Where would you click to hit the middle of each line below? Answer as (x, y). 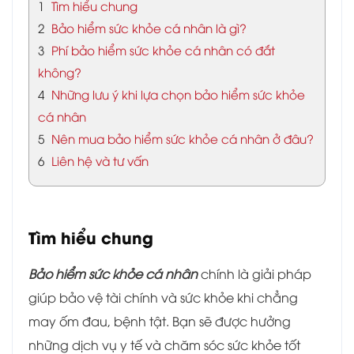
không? (60, 72)
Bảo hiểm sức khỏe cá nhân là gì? (147, 27)
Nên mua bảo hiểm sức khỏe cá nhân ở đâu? (181, 138)
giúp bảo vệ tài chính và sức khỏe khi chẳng (163, 298)
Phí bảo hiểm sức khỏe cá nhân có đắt (162, 49)
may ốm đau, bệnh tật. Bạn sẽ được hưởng (160, 321)
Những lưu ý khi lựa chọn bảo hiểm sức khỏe (177, 94)
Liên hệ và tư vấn (98, 160)
